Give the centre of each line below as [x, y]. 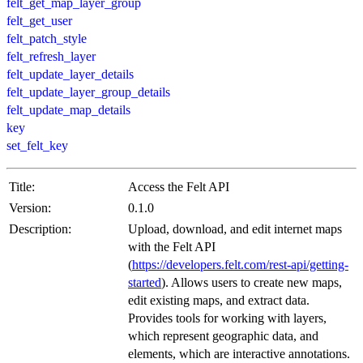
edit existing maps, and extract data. [219, 300]
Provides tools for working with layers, [227, 318]
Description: [40, 228]
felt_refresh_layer [51, 56]
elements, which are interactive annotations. [239, 353]
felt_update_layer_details [70, 74]
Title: [22, 186]
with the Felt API [172, 246]
